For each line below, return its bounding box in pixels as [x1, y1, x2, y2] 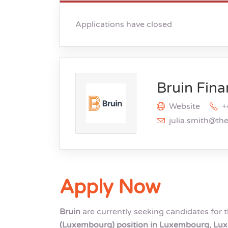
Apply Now [60, 176, 160, 199]
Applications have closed [75, 19, 172, 30]
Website [169, 101, 200, 111]
